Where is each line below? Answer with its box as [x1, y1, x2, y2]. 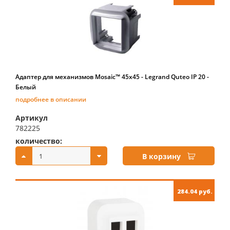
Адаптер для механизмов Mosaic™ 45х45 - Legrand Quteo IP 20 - [15, 72, 209, 81]
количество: [15, 136, 62, 146]
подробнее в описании [15, 95, 86, 104]
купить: [123, 136, 152, 146]
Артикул [15, 113, 48, 123]
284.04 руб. [177, 187, 213, 195]
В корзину [142, 151, 181, 161]
